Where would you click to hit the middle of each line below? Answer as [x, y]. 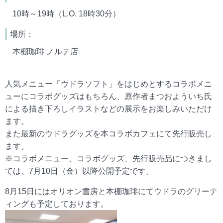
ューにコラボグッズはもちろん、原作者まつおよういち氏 [109, 96]
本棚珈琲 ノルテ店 [45, 51]
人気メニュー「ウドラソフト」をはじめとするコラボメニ [109, 84]
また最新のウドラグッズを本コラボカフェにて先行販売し [109, 133]
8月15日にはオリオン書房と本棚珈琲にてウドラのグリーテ [111, 191]
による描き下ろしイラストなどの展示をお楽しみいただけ [109, 109]
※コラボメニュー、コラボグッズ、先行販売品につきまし [109, 158]
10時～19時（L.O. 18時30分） [66, 13]
